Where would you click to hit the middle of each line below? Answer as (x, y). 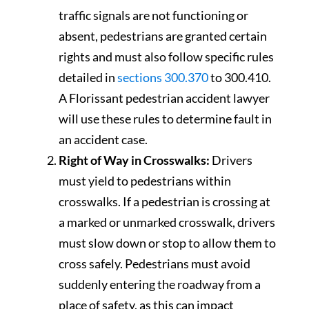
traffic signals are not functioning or (153, 15)
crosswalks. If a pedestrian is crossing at (165, 201)
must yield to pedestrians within (145, 180)
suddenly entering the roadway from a (160, 284)
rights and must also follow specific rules (166, 56)
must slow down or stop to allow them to (167, 242)
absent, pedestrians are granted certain (163, 36)
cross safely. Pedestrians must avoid (154, 263)
